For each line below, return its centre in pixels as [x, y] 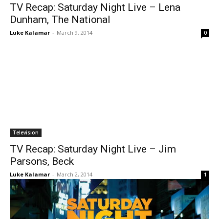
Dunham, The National [60, 20]
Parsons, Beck [42, 161]
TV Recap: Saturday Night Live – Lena [95, 7]
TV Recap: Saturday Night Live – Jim [93, 149]
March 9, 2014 [75, 33]
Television [26, 132]
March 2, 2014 [75, 174]
